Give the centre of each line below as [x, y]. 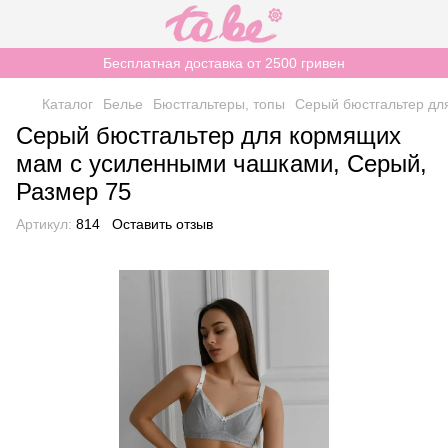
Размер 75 [73, 191]
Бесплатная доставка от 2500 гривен [224, 63]
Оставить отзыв [162, 224]
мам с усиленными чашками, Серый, [221, 163]
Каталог [67, 104]
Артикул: [44, 224]
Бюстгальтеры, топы [219, 104]
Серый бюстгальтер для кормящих [208, 135]
